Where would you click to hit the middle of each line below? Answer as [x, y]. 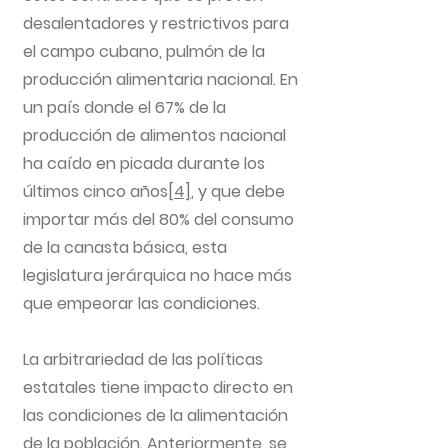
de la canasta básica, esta [125, 247]
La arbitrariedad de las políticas [143, 359]
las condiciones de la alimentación [155, 415]
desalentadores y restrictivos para [156, 23]
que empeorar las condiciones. [141, 303]
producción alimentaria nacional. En [160, 79]
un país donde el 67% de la [124, 107]
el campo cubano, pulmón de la [144, 51]
